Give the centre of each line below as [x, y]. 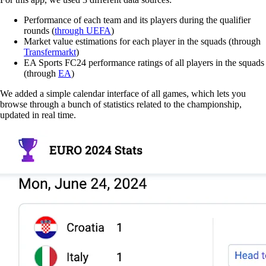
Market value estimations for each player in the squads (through [142, 42]
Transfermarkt [50, 52]
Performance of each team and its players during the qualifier [137, 20]
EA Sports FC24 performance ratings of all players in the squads [144, 63]
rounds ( [39, 31]
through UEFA [83, 31]
